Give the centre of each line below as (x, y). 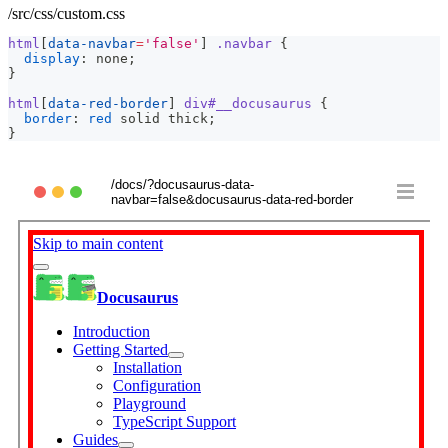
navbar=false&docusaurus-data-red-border (232, 199)
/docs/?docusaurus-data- (182, 184)
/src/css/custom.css (66, 13)
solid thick (160, 118)
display (52, 58)
